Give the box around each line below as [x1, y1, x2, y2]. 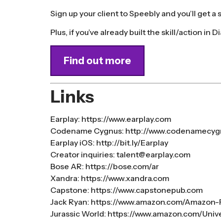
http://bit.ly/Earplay [96, 137, 168, 147]
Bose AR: [50, 161, 85, 171]
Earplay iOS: [50, 137, 96, 147]
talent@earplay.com [116, 149, 190, 159]
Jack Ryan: [50, 196, 91, 207]
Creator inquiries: [50, 149, 116, 159]
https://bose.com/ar [85, 161, 159, 171]
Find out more [64, 54, 131, 67]
